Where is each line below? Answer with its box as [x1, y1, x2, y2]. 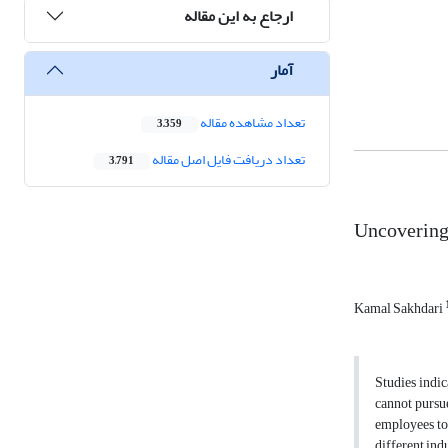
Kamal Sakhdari [354, 295, 445, 323]
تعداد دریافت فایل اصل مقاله [150, 146, 305, 174]
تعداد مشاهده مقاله [198, 109, 305, 137]
